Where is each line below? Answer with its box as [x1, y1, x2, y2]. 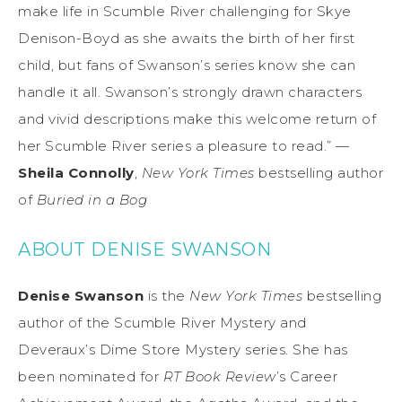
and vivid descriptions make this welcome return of [18, 109, 376, 127]
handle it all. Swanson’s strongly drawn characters [18, 83, 362, 100]
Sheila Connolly [18, 163, 135, 181]
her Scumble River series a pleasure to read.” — [18, 136, 350, 154]
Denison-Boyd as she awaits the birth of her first [18, 29, 355, 47]
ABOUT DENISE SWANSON [18, 238, 271, 260]
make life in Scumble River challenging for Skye [18, 2, 352, 20]
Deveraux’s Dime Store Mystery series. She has [18, 340, 348, 358]
